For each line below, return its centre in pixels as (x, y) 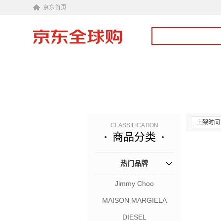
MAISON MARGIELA (134, 200)
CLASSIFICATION (134, 125)
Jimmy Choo (134, 184)
